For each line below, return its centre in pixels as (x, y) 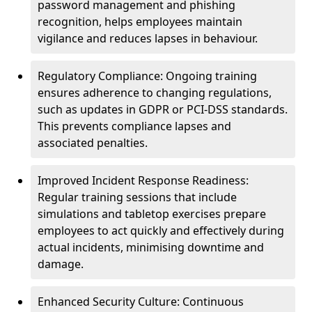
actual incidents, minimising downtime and (151, 247)
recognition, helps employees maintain (140, 22)
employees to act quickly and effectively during (161, 231)
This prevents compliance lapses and (134, 126)
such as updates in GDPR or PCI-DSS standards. (163, 109)
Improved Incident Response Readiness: (143, 180)
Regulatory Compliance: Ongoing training (147, 76)
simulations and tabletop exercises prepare (152, 214)
